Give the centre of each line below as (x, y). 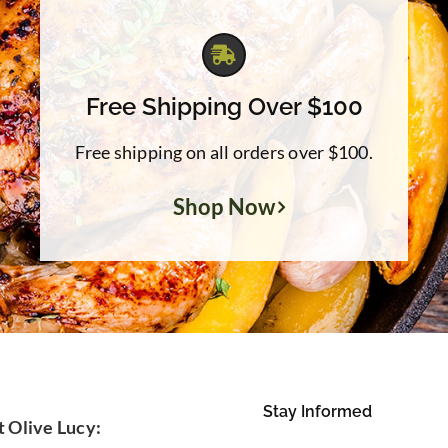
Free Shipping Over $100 (224, 106)
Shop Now (224, 207)
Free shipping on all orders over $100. (224, 152)
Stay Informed (318, 411)
